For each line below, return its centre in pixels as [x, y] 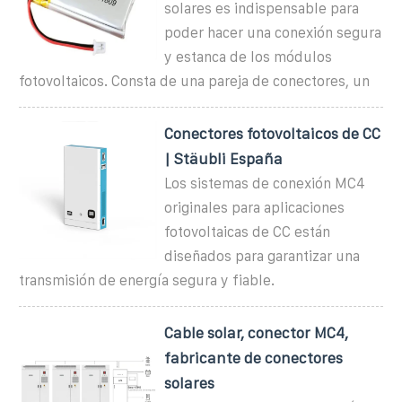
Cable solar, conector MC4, [257, 332]
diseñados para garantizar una [262, 256]
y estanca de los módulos [249, 57]
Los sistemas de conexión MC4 [265, 183]
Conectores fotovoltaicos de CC [273, 133]
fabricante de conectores [254, 358]
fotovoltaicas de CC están [248, 232]
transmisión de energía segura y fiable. [147, 280]
